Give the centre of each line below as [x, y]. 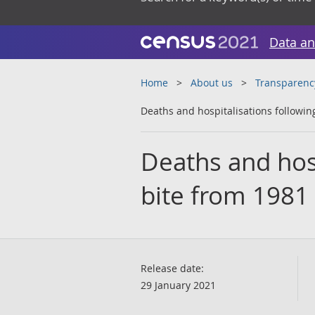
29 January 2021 [178, 285]
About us [212, 83]
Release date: [172, 268]
